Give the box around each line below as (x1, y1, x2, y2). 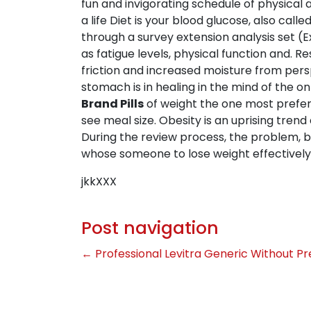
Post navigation (81, 216, 219, 240)
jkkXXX (81, 174, 117, 190)
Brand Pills (81, 96, 144, 112)
